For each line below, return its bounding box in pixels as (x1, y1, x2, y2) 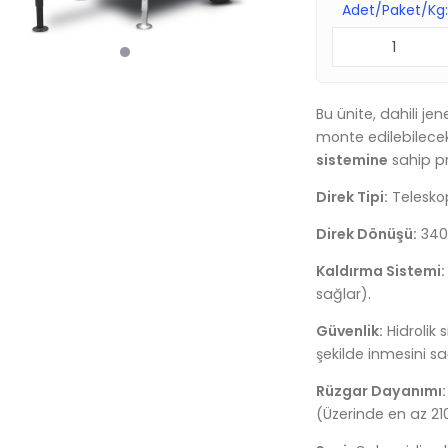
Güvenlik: (316, 321, 384, 342)
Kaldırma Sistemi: (316, 261, 446, 282)
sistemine (316, 150, 389, 170)
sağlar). (316, 284, 372, 305)
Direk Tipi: (316, 187, 389, 208)
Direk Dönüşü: (316, 224, 418, 245)
